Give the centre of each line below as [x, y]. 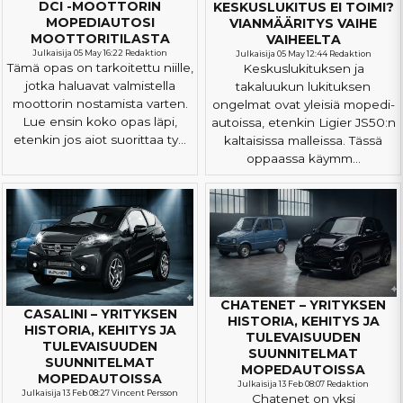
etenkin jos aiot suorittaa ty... [100, 140]
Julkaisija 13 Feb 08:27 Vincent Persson [100, 392]
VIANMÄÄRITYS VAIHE [303, 23]
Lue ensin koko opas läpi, [100, 122]
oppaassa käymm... [303, 158]
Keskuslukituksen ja [303, 68]
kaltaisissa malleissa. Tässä [303, 140]
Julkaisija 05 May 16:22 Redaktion [100, 53]
